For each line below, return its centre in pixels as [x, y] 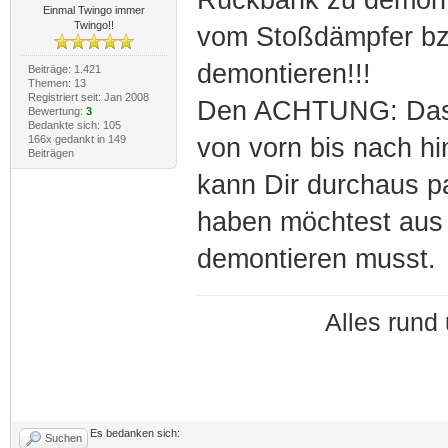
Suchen [63, 437]
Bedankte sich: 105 [74, 124]
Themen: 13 [56, 82]
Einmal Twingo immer [94, 9]
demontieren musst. [316, 258]
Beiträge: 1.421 [64, 68]
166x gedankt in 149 [76, 138]
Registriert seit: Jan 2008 [88, 96]
